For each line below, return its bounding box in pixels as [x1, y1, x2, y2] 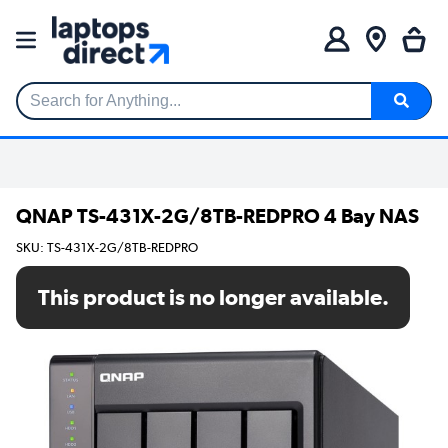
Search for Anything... [17, 100, 168, 118]
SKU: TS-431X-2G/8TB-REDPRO [16, 240, 198, 256]
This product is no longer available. [37, 285, 389, 311]
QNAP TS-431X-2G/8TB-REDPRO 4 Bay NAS [16, 203, 419, 228]
